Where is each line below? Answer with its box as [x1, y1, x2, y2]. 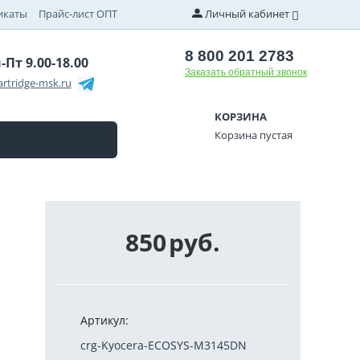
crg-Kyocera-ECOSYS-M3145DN [80, 337, 247, 353]
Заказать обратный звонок [184, 67, 307, 78]
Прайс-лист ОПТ [39, 6, 118, 21]
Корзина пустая [214, 127, 292, 142]
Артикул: [80, 312, 129, 328]
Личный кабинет [204, 6, 289, 21]
